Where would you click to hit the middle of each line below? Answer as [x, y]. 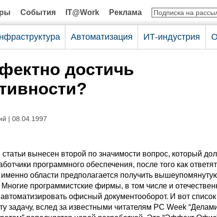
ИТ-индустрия [172, 37]
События [38, 12]
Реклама [125, 12]
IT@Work [82, 12]
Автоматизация [101, 37]
